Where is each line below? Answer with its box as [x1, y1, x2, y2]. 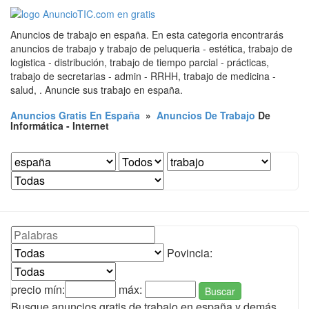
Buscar [205, 283, 235, 298]
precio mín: [11, 281, 65, 297]
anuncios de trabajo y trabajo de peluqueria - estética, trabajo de [10, 41, 292, 55]
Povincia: [164, 245, 212, 261]
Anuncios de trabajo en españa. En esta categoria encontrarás [10, 28, 283, 41]
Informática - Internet [10, 119, 109, 132]
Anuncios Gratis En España [10, 108, 140, 122]
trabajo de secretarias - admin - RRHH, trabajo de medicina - [10, 69, 276, 83]
